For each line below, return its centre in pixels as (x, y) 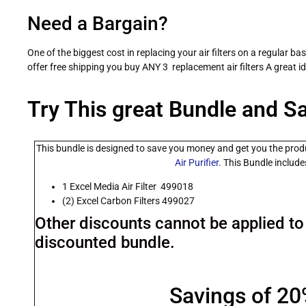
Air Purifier (197, 162)
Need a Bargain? (98, 24)
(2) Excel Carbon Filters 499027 (128, 200)
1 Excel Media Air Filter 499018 (128, 186)
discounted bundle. (107, 242)
